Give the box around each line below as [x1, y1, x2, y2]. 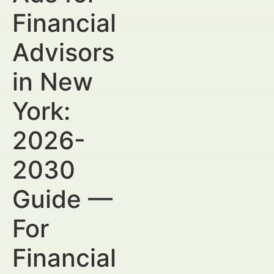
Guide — [12, 184, 113, 214]
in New [12, 67, 93, 97]
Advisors [12, 37, 114, 67]
